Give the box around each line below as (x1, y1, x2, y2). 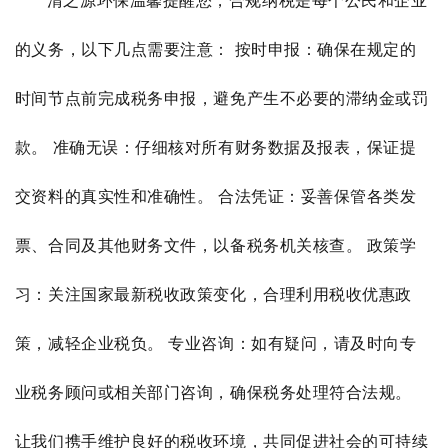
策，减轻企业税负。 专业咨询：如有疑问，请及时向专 (14, 332, 417, 355)
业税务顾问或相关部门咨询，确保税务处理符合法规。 (14, 381, 412, 404)
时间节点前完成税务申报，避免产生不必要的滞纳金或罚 (14, 87, 429, 110)
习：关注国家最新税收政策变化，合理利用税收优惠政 (14, 283, 412, 306)
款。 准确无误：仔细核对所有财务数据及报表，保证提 (14, 136, 417, 159)
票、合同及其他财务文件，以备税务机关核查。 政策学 (14, 234, 417, 257)
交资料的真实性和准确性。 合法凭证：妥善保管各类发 (14, 185, 417, 208)
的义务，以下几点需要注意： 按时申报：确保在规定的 (14, 38, 417, 61)
